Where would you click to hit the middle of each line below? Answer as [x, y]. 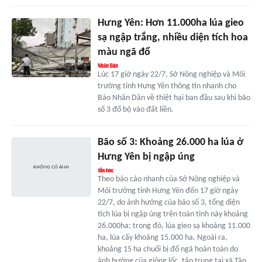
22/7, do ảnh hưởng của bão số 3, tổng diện [168, 203]
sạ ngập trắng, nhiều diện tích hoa [173, 38]
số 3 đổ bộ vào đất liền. [135, 110]
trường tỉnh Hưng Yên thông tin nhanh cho [167, 87]
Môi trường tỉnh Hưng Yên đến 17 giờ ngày [168, 191]
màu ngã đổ [124, 53]
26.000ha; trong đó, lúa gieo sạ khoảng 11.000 [174, 226]
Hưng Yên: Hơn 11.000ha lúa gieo [170, 23]
